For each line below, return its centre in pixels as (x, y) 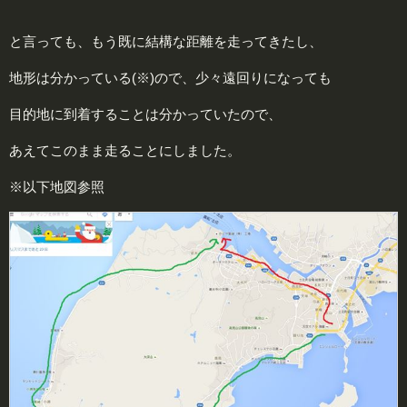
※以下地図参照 (57, 187)
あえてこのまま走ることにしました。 (125, 151)
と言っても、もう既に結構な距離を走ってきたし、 (166, 42)
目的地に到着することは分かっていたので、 (145, 114)
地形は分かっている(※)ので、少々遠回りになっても (170, 78)
